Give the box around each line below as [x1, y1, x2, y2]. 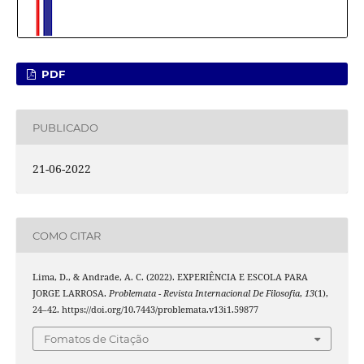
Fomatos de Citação [44, 331, 149, 345]
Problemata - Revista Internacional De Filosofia [108, 288, 300, 300]
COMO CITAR [32, 228, 101, 242]
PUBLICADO [32, 120, 98, 134]
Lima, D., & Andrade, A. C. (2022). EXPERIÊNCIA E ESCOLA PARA [32, 271, 308, 284]
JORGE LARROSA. [32, 288, 109, 300]
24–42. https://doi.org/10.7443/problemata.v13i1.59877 [32, 304, 258, 316]
